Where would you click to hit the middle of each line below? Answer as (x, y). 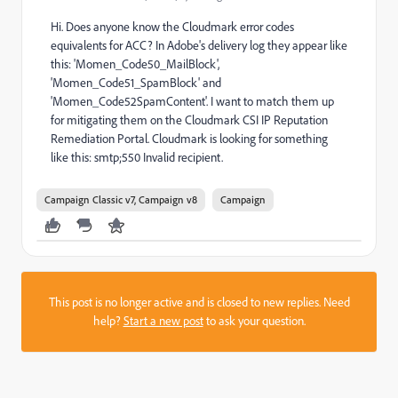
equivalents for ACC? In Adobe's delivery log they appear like (199, 45)
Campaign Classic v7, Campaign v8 (121, 199)
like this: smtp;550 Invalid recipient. (137, 157)
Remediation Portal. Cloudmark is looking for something (189, 139)
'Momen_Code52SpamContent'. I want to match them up (192, 101)
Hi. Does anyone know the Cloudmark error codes (172, 27)
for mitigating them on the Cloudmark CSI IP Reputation (189, 120)
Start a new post (163, 321)
